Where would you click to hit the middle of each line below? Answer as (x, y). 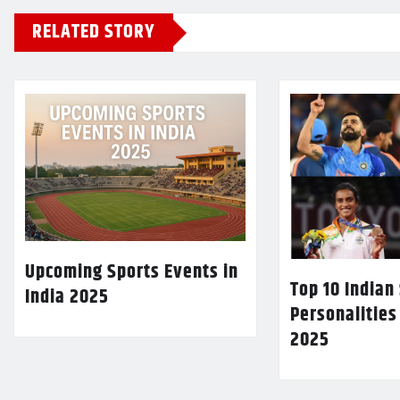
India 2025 (67, 297)
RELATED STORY (94, 32)
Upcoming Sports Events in (132, 272)
